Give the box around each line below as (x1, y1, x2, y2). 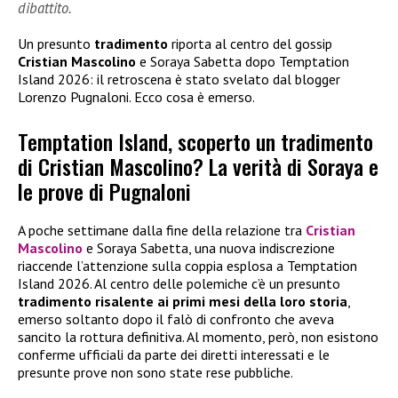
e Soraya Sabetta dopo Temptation (136, 52, 349, 70)
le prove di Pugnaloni (18, 175, 191, 208)
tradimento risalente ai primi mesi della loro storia (18, 292, 347, 311)
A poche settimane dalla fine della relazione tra (18, 221, 306, 240)
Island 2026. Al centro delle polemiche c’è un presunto (18, 275, 340, 293)
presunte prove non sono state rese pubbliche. (18, 363, 293, 382)
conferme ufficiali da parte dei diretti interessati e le (18, 346, 330, 364)
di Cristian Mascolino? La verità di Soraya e (18, 150, 378, 183)
